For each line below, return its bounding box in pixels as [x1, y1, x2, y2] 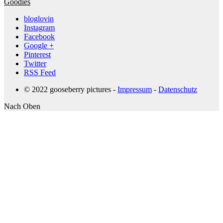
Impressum [117, 85, 152, 94]
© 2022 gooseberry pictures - [24, 85, 117, 94]
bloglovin [24, 14, 54, 23]
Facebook [24, 32, 55, 41]
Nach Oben [4, 102, 40, 111]
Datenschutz [158, 85, 197, 94]
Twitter [24, 59, 46, 68]
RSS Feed [24, 68, 56, 77]
